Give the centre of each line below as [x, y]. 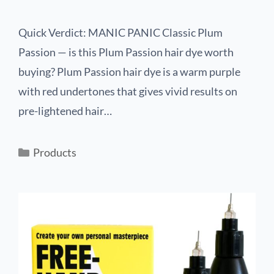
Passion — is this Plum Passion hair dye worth [126, 52]
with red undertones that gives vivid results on [128, 91]
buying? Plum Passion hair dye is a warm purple [129, 72]
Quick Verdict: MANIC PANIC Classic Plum [120, 32]
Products [54, 152]
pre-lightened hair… [65, 111]
